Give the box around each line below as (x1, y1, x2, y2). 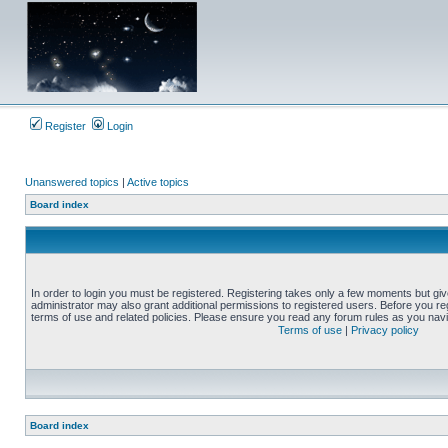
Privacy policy (351, 324, 419, 336)
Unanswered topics (25, 176, 119, 188)
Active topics (127, 176, 189, 188)
